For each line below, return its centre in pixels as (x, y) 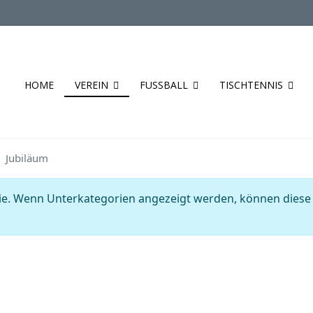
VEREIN (92, 85)
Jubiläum (27, 158)
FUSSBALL (161, 85)
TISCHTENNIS (251, 85)
